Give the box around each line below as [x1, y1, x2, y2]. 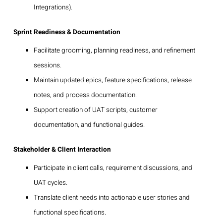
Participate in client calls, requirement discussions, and [33, 163, 192, 173]
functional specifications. [33, 207, 106, 218]
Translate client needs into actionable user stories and [33, 192, 190, 203]
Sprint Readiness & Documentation [13, 27, 120, 37]
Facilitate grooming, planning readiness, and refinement [33, 45, 195, 55]
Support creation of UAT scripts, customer [33, 105, 158, 115]
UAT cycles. [33, 177, 67, 188]
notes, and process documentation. [33, 90, 137, 100]
